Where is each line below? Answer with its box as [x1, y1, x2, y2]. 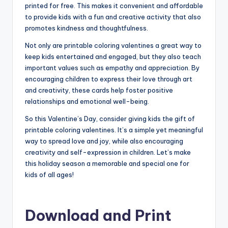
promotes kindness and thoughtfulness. [25, 23, 148, 32]
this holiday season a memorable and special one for [25, 159, 189, 167]
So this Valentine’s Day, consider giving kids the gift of [25, 114, 195, 123]
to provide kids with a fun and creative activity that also [25, 12, 201, 21]
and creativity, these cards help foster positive [25, 85, 173, 94]
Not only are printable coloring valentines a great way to [25, 41, 202, 49]
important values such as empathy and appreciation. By [25, 63, 199, 72]
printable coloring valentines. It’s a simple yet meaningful [25, 125, 203, 134]
